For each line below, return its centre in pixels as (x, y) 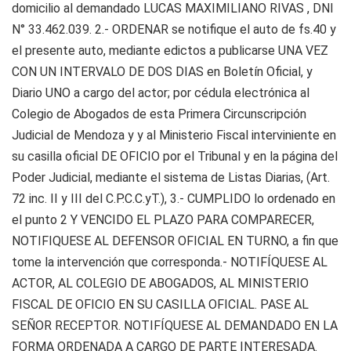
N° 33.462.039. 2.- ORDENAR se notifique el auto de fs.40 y (174, 29)
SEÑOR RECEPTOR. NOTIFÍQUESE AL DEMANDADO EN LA (175, 326)
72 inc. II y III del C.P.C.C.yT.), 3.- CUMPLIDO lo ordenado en (174, 199)
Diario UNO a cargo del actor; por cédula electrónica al (161, 93)
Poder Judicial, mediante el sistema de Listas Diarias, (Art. (171, 177)
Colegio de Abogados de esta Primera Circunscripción (159, 114)
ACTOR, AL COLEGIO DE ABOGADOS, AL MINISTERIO (160, 283)
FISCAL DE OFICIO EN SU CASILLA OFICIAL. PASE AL (160, 304)
